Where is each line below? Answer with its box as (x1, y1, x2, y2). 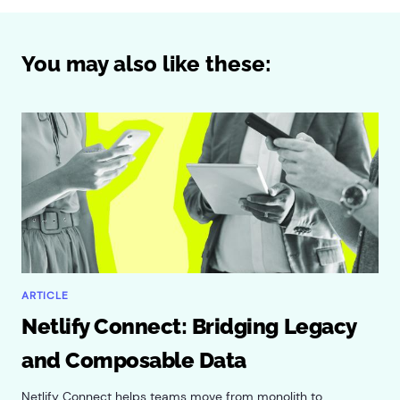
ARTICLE (21, 288, 69, 304)
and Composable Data (21, 347, 246, 374)
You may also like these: (21, 51, 271, 78)
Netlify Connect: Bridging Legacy (21, 313, 356, 340)
